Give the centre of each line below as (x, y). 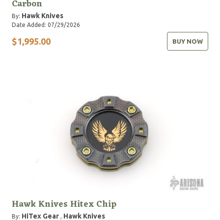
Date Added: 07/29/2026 (46, 25)
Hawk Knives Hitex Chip (64, 204)
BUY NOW (188, 41)
